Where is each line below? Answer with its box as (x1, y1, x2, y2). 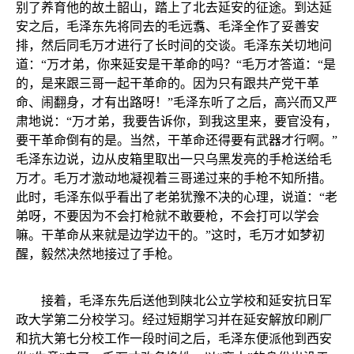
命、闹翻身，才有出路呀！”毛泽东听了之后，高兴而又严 (16, 95, 337, 109)
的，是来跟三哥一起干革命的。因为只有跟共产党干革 (16, 76, 319, 90)
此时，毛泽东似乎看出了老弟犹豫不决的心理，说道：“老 (16, 190, 337, 204)
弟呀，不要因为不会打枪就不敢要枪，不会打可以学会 (16, 209, 319, 223)
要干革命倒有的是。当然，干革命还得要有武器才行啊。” (16, 133, 337, 147)
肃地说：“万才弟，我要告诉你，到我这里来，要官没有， (16, 114, 337, 128)
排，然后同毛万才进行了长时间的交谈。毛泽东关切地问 (16, 38, 332, 52)
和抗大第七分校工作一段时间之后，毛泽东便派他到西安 (16, 331, 332, 345)
